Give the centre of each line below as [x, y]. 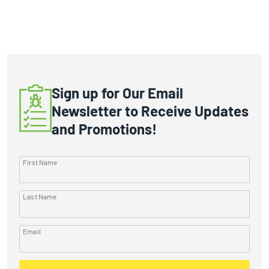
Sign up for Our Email [117, 92]
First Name [40, 162]
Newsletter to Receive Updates [150, 110]
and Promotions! [104, 128]
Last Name [40, 197]
